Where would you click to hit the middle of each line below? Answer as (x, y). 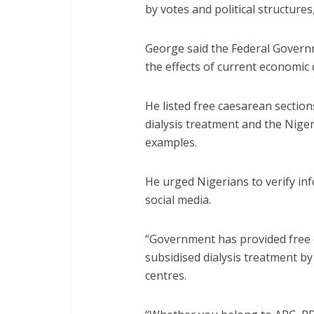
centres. (166, 276)
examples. (171, 143)
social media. (178, 200)
